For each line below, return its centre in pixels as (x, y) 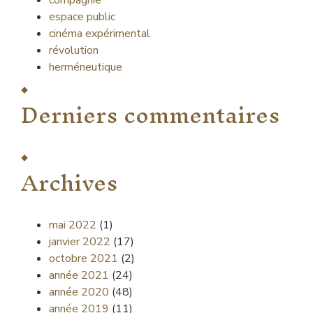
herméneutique (86, 67)
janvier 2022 (80, 242)
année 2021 (79, 275)
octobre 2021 (83, 259)
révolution (74, 50)
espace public (82, 17)
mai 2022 (73, 225)
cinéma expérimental (100, 34)
